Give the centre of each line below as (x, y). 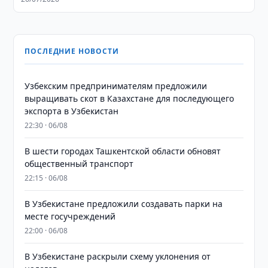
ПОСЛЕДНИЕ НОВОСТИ (72, 51)
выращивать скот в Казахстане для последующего (130, 98)
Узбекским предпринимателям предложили (116, 86)
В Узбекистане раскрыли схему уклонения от (118, 256)
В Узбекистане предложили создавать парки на (124, 204)
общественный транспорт (79, 164)
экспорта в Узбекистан (72, 111)
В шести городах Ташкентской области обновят (123, 151)
